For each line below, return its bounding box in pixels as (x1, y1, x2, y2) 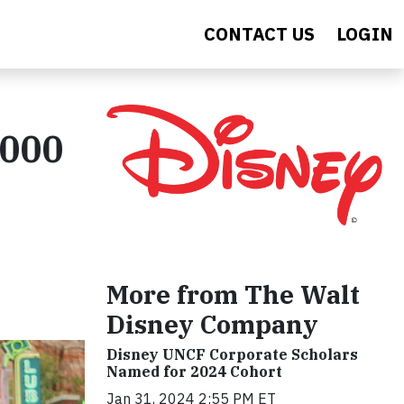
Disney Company (106, 308, 318, 342)
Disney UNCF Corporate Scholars (106, 345, 358, 364)
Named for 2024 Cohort (106, 363, 282, 381)
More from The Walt (106, 278, 360, 312)
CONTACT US (204, 22, 315, 46)
